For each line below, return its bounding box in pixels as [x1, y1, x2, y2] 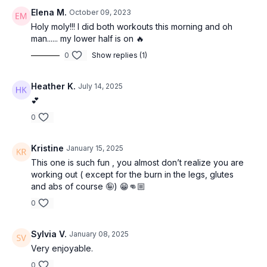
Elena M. [31, 7, 67, 18]
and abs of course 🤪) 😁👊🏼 [31, 181, 145, 192]
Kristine [31, 143, 64, 154]
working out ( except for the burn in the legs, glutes [31, 169, 234, 180]
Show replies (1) [92, 51, 147, 60]
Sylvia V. [31, 229, 67, 240]
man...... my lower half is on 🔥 [31, 33, 144, 44]
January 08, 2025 [69, 229, 129, 239]
